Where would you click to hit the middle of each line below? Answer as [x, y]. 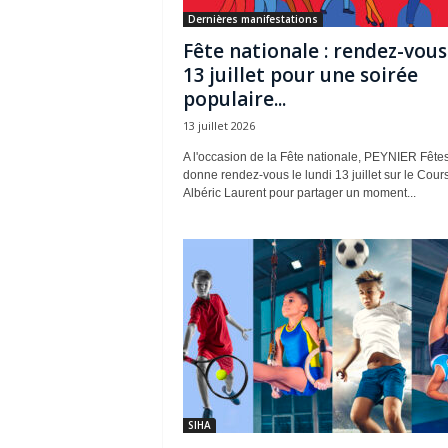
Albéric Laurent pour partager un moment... [299, 193]
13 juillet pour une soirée [300, 75]
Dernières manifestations [252, 19]
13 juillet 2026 [218, 125]
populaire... [234, 99]
